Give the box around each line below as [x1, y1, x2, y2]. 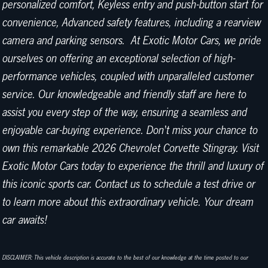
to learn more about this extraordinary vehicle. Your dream [2, 196, 254, 209]
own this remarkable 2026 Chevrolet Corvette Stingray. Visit [2, 142, 259, 156]
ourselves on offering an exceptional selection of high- [2, 52, 236, 66]
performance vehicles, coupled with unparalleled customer [2, 70, 254, 84]
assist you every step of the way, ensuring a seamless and [2, 106, 247, 120]
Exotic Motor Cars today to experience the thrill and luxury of [2, 160, 264, 173]
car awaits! [2, 214, 47, 227]
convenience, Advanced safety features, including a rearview [2, 16, 261, 30]
